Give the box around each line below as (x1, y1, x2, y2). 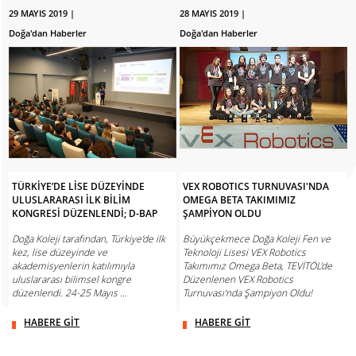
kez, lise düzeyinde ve (12, 246, 108, 260)
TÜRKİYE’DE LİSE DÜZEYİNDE (12, 180, 145, 194)
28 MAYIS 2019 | (180, 6, 246, 19)
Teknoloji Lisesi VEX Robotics (183, 246, 307, 260)
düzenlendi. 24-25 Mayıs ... (12, 286, 128, 300)
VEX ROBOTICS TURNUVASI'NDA (183, 180, 330, 194)
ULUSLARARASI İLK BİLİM (12, 193, 131, 207)
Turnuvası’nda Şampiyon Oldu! (183, 286, 313, 300)
